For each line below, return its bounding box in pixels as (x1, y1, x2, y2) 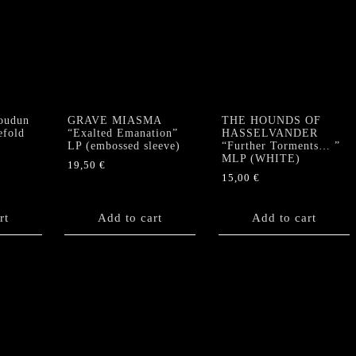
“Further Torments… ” (221, 140, 340, 153)
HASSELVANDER (221, 127, 318, 140)
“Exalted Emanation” (68, 127, 178, 140)
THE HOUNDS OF (221, 114, 321, 127)
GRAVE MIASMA (68, 114, 161, 127)
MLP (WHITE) (221, 153, 300, 165)
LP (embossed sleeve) (68, 140, 180, 153)
